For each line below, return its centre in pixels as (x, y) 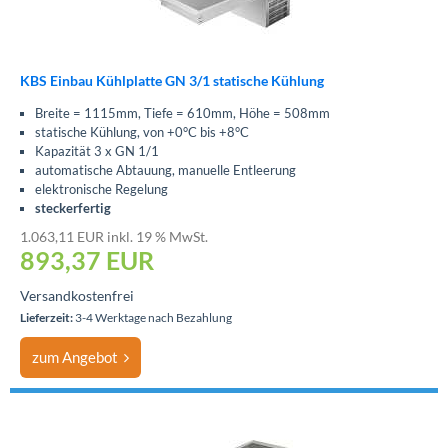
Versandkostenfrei (77, 295)
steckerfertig (73, 208)
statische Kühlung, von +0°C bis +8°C (142, 132)
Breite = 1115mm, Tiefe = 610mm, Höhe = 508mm (182, 113)
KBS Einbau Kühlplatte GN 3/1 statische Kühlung (172, 80)
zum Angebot (78, 357)
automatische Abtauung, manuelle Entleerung (165, 170)
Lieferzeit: (46, 317)
